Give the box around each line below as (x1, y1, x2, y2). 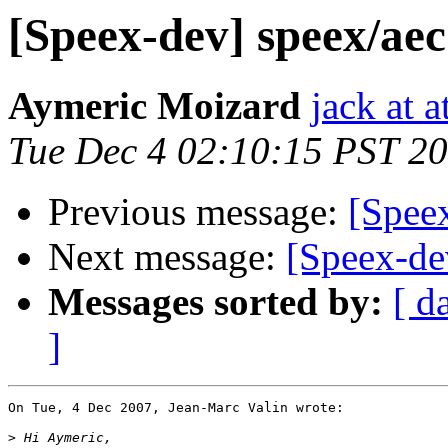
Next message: (48, 235, 286, 279)
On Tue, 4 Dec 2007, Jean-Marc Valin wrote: (8, 400, 344, 416)
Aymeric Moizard (8, 84, 301, 128)
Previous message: (48, 190, 348, 234)
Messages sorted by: (48, 280, 383, 324)
